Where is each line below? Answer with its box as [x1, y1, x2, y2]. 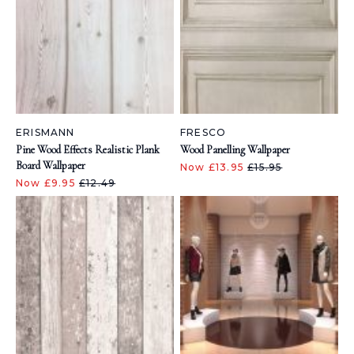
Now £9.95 [16, 177, 79, 189]
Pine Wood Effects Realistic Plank [16, 143, 160, 156]
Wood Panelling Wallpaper [180, 143, 290, 156]
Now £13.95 [180, 161, 248, 173]
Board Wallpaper [16, 159, 85, 172]
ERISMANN [16, 126, 75, 138]
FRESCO [180, 126, 227, 138]
